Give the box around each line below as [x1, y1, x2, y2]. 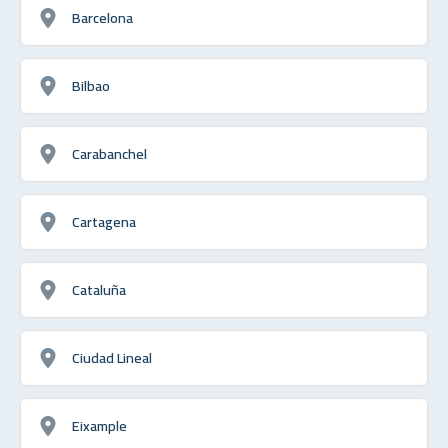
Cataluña [72, 276, 126, 304]
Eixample [72, 412, 127, 440]
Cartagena [72, 208, 136, 236]
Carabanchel [72, 140, 147, 168]
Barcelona [72, 4, 133, 32]
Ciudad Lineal [72, 344, 152, 372]
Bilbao [72, 72, 110, 100]
